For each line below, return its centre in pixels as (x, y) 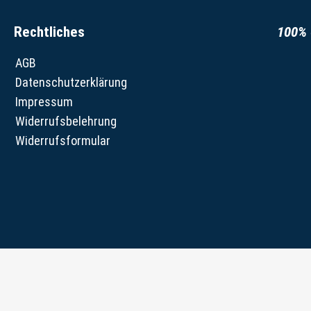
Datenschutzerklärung (71, 83)
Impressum (44, 102)
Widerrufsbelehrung (66, 121)
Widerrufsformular (63, 141)
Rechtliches (49, 32)
